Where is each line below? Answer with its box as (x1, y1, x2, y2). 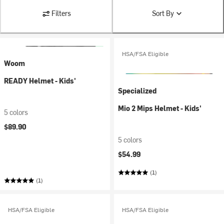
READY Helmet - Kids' (4, 76, 76, 85)
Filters (51, 8, 71, 18)
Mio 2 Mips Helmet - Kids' (118, 103, 201, 113)
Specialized (118, 86, 156, 95)
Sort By (151, 8, 174, 18)
